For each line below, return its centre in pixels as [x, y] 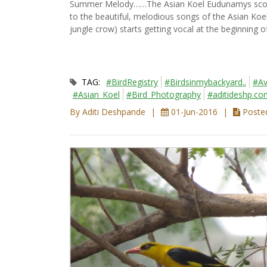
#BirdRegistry [132, 82]
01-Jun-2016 [194, 112]
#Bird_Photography [164, 95]
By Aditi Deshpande [109, 112]
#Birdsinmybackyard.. [205, 82]
